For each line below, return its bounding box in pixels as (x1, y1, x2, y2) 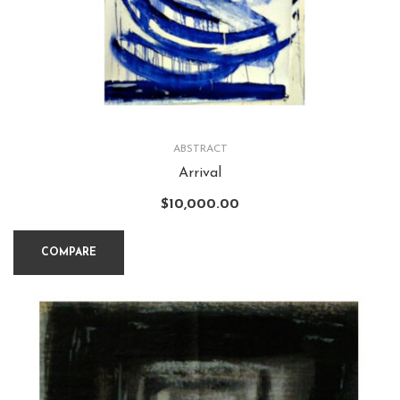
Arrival (179, 166, 221, 181)
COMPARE (41, 246, 96, 258)
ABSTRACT (172, 144, 228, 155)
